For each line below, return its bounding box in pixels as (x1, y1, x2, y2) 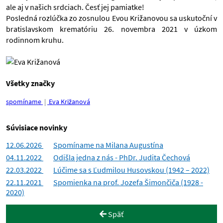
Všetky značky (6, 78, 55, 88)
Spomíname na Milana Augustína (53, 140, 163, 150)
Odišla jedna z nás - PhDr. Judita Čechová (53, 152, 190, 162)
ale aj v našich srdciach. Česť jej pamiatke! (6, 2, 144, 12)
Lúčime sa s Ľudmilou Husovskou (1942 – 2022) (53, 165, 210, 175)
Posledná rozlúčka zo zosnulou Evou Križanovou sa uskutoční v (6, 13, 217, 23)
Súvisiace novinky (6, 122, 67, 132)
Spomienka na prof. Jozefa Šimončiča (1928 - (53, 177, 203, 187)
